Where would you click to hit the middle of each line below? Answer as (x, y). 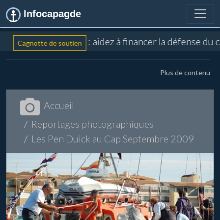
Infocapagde (51, 14)
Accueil (59, 105)
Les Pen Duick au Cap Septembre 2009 (113, 138)
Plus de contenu (185, 72)
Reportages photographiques (93, 124)
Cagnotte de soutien (46, 43)
